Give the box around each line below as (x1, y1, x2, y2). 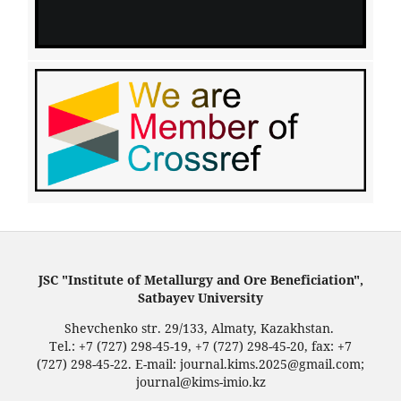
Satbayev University (138, 288, 263, 306)
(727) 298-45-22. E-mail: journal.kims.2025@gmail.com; (37, 354, 364, 372)
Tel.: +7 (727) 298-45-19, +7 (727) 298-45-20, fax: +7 (49, 337, 352, 354)
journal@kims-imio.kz (135, 372, 266, 390)
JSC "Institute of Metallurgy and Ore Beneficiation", (38, 270, 363, 288)
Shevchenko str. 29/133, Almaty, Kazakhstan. (64, 319, 337, 337)
